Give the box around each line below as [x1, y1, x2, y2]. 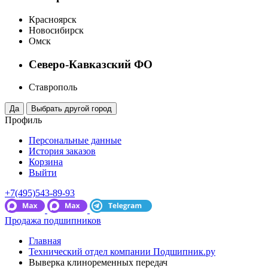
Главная [29, 236, 61, 246]
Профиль [5, 115, 42, 126]
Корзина [29, 157, 63, 167]
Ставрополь [29, 82, 77, 93]
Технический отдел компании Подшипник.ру [29, 246, 215, 257]
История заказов [29, 146, 96, 157]
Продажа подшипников [5, 215, 101, 226]
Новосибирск [29, 25, 84, 35]
